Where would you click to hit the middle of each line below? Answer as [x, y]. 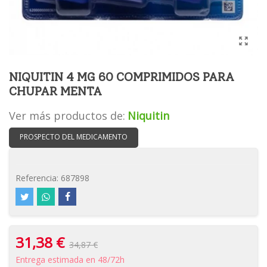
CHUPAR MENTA [55, 91]
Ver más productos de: [67, 116]
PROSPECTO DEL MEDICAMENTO [74, 137]
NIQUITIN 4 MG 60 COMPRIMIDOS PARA [122, 77]
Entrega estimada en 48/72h [70, 260]
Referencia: [37, 178]
